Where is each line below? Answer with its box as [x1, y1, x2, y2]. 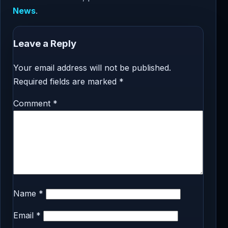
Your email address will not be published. [13, 63, 171, 73]
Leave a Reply [13, 38, 76, 50]
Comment [13, 98, 53, 109]
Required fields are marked [13, 76, 119, 87]
